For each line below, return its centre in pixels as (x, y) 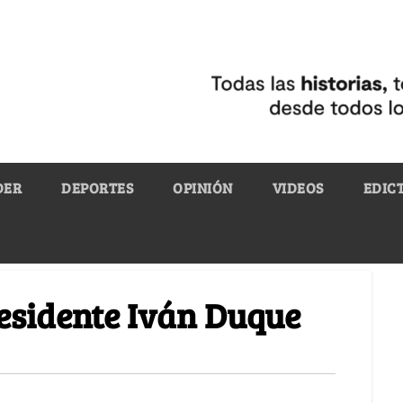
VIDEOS (298, 187)
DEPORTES (97, 187)
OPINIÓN (203, 187)
